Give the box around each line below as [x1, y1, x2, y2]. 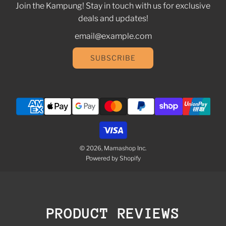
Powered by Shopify [85, 154, 141, 162]
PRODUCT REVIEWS [46, 205, 180, 221]
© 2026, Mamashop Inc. [80, 144, 146, 152]
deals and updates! [78, 13, 148, 23]
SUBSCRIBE [90, 53, 136, 62]
